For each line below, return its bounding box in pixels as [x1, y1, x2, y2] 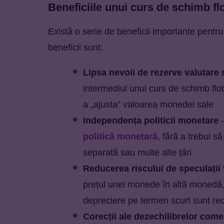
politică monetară [83, 131, 157, 141]
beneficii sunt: [48, 42, 103, 52]
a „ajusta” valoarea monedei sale [83, 99, 213, 109]
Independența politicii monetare [83, 115, 218, 125]
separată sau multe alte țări [83, 147, 191, 157]
